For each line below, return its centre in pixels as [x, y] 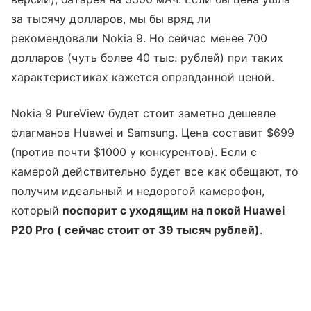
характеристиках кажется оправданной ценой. [143, 77]
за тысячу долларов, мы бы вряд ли [111, 18]
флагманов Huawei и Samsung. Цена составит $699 [153, 132]
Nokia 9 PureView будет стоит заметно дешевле [144, 113]
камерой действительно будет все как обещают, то [155, 171]
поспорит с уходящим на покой [153, 210]
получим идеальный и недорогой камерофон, [138, 191]
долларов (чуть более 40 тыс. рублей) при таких [148, 57]
